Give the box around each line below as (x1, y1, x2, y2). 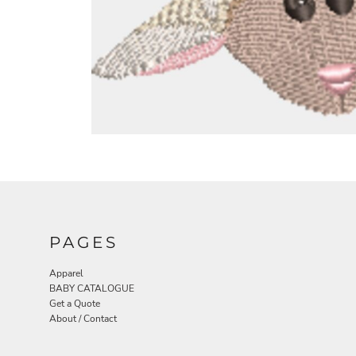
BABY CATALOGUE (49, 282, 134, 296)
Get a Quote (49, 297, 100, 311)
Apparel (49, 267, 83, 281)
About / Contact (49, 312, 117, 326)
